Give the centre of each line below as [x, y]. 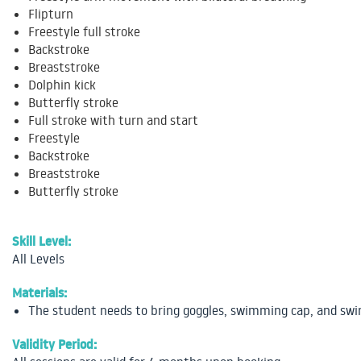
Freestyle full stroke [84, 32]
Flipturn [51, 14]
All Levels [38, 259]
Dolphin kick [62, 85]
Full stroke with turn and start [113, 120]
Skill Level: [41, 241]
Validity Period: [54, 344]
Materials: [39, 293]
